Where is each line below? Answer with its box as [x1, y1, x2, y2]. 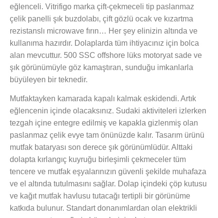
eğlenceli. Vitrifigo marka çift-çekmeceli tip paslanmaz [10, 2, 194, 11]
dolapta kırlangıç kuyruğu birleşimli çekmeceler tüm [10, 155, 186, 164]
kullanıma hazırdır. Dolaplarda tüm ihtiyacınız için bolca [10, 38, 199, 47]
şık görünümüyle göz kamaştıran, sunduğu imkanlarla [10, 63, 193, 72]
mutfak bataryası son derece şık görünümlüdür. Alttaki [10, 143, 193, 152]
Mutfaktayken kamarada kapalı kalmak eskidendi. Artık [10, 94, 196, 103]
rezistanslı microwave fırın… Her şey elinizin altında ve [10, 26, 198, 35]
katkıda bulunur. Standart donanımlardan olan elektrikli [10, 204, 197, 213]
